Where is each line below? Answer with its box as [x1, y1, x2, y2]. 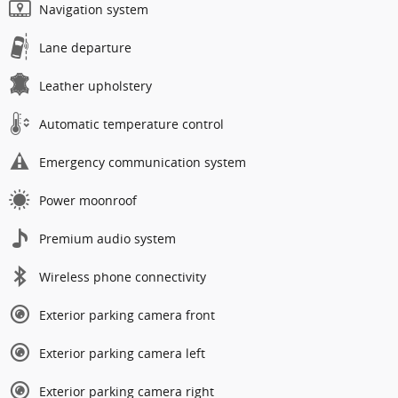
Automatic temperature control [39, 115, 224, 132]
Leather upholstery [39, 76, 152, 94]
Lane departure [39, 38, 131, 56]
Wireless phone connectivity [39, 267, 206, 285]
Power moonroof [39, 191, 137, 209]
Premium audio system [39, 229, 176, 247]
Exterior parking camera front [39, 306, 215, 323]
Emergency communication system [39, 153, 246, 171]
